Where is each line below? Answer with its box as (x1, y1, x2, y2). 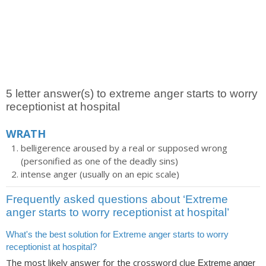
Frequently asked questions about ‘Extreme (6, 193, 228, 205)
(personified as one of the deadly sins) (21, 155, 178, 167)
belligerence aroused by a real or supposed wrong (21, 142, 227, 154)
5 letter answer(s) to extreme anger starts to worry (6, 87, 258, 100)
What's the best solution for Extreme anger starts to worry (6, 229, 229, 239)
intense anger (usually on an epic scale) (21, 168, 179, 180)
